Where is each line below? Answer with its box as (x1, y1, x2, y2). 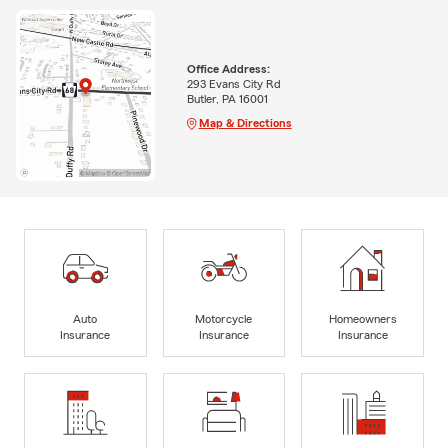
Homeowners (328, 312, 397, 325)
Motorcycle (195, 312, 253, 325)
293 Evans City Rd (186, 77, 281, 90)
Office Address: (186, 62, 270, 75)
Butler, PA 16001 (186, 92, 268, 105)
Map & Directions (198, 116, 292, 129)
